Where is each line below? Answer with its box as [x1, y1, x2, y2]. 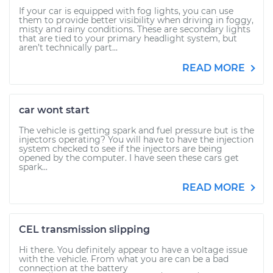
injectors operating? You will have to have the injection [19, 134, 253, 145]
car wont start [19, 104, 90, 116]
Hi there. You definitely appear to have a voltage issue [19, 244, 247, 255]
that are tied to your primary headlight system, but [19, 33, 237, 44]
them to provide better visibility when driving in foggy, [19, 15, 253, 26]
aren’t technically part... [19, 42, 118, 53]
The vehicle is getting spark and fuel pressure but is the [19, 125, 254, 136]
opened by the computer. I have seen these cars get [19, 152, 239, 163]
